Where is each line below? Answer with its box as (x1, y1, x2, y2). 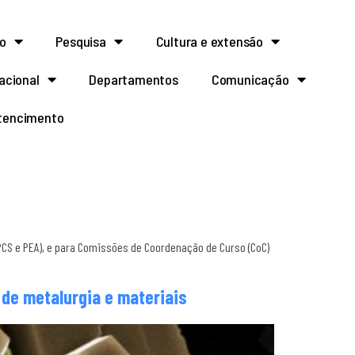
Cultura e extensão (155, 32, 264, 50)
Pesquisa (55, 32, 106, 50)
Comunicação (211, 71, 289, 88)
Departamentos (89, 71, 178, 88)
